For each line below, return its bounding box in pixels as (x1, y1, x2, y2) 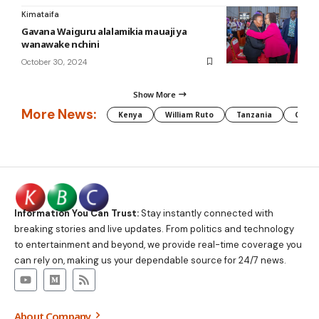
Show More (133, 89, 176, 100)
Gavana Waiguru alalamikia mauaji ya (21, 24, 187, 38)
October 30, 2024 (21, 56, 87, 67)
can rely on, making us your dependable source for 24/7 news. (14, 254, 286, 267)
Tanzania (236, 109, 272, 120)
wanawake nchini (21, 37, 100, 51)
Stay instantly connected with (139, 207, 273, 220)
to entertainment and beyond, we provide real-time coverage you (14, 239, 302, 251)
